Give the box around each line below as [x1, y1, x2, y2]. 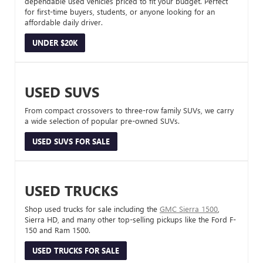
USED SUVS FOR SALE [32, 136, 110, 146]
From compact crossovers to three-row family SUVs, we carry [25, 104, 234, 115]
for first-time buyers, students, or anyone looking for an [25, 6, 215, 16]
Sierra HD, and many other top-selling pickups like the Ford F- [25, 214, 236, 224]
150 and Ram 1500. [25, 224, 90, 235]
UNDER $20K [32, 37, 77, 48]
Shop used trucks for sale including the [25, 203, 160, 214]
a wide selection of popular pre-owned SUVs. [25, 115, 180, 126]
